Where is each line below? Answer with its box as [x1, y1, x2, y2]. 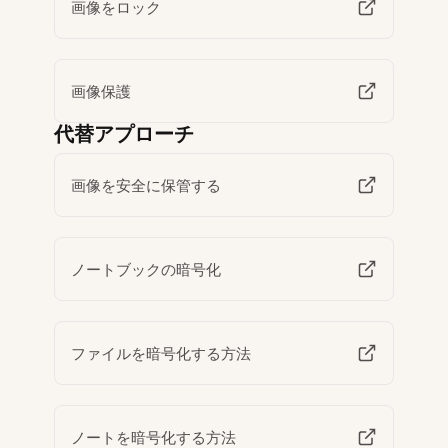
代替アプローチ [54, 122, 195, 147]
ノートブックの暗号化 [71, 259, 222, 279]
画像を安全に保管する [71, 175, 222, 195]
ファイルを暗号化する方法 [71, 343, 252, 363]
